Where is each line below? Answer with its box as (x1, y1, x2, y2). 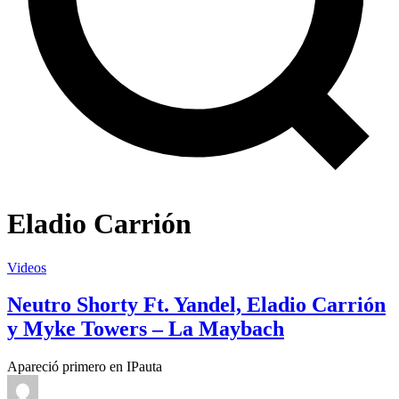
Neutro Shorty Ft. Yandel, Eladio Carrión (7, 293, 386, 317)
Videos (7, 259, 46, 275)
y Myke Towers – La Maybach (7, 317, 284, 341)
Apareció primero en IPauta (7, 359, 162, 375)
